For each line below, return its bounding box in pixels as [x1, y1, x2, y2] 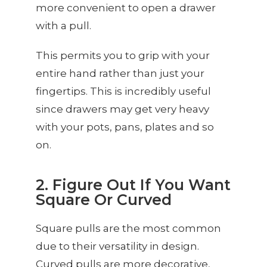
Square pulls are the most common [36, 222, 221, 234]
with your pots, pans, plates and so [36, 120, 214, 133]
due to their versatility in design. [36, 240, 199, 252]
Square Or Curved [36, 190, 172, 209]
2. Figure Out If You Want [36, 175, 231, 194]
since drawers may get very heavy [36, 103, 209, 115]
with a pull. [36, 19, 94, 32]
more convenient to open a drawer [36, 1, 216, 14]
